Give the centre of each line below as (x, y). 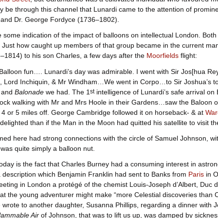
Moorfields (162, 56)
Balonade (29, 92)
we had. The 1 (67, 92)
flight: (188, 56)
